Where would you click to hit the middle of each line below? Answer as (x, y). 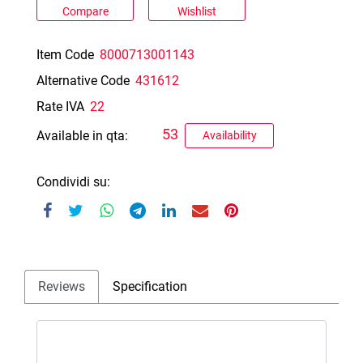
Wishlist (196, 12)
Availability (229, 136)
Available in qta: (84, 135)
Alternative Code (83, 81)
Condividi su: (73, 182)
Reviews (62, 287)
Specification (150, 287)
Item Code (65, 55)
